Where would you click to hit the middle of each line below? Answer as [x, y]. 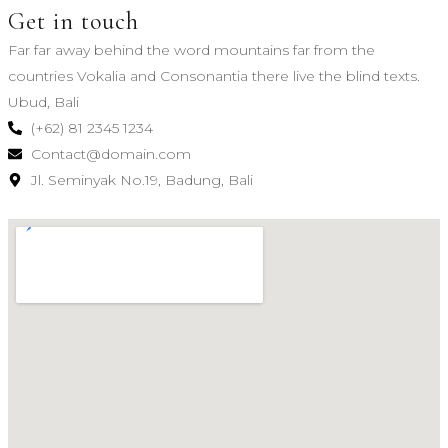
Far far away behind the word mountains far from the [191, 50]
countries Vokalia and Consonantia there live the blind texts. [214, 76]
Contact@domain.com [110, 154]
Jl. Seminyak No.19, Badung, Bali [141, 180]
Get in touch [73, 22]
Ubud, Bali [43, 102]
